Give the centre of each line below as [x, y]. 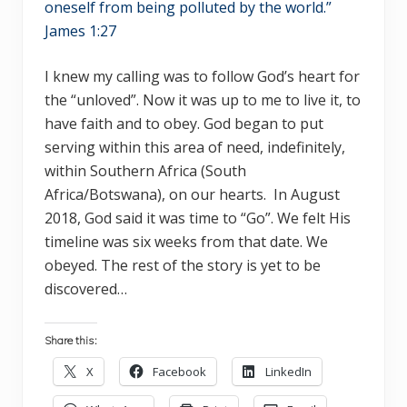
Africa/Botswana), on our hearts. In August [192, 195]
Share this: [71, 341]
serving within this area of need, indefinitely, [195, 148]
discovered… [86, 289]
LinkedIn [288, 372]
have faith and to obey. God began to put [184, 124]
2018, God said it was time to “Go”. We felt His [198, 218]
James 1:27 [80, 31]
